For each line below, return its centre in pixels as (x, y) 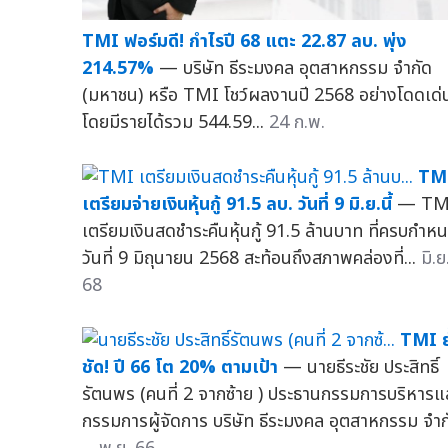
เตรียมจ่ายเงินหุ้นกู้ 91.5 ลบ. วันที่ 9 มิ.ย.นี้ (237, 205)
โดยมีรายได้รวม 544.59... (175, 123)
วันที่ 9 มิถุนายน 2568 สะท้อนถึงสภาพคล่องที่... (251, 259)
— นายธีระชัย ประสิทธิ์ (361, 368)
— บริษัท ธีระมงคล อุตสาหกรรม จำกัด (295, 69)
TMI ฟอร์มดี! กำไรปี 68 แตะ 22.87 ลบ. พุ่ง (244, 42)
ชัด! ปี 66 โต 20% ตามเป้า (180, 368)
